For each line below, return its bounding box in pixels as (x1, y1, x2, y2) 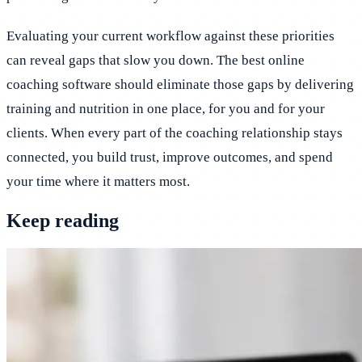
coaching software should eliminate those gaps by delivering (6, 77, 354, 93)
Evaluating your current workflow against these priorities (6, 28, 335, 44)
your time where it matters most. (6, 174, 190, 190)
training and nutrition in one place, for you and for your (6, 101, 325, 117)
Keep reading (6, 209, 119, 231)
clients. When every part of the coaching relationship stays (6, 125, 343, 141)
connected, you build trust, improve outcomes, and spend (6, 149, 333, 166)
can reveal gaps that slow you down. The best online (6, 53, 305, 69)
